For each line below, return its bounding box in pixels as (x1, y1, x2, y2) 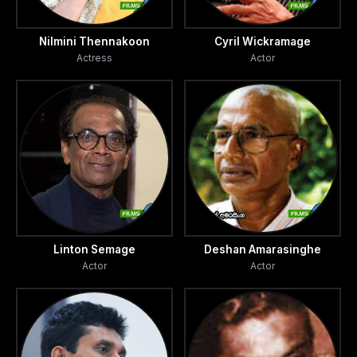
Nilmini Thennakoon (39, 35, 150, 48)
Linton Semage (53, 243, 135, 256)
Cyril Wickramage (214, 35, 311, 48)
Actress (76, 52, 112, 64)
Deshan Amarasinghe (204, 243, 321, 256)
